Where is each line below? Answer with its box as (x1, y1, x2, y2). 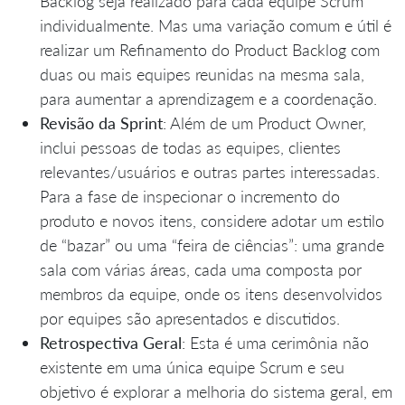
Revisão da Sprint (40, 112, 163, 133)
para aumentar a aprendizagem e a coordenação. (40, 88, 377, 108)
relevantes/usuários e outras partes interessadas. (40, 161, 380, 182)
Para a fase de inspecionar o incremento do (40, 185, 340, 206)
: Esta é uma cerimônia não (182, 332, 369, 353)
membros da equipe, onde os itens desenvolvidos (40, 283, 382, 304)
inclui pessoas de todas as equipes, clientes (40, 137, 341, 157)
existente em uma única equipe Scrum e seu (40, 356, 344, 377)
